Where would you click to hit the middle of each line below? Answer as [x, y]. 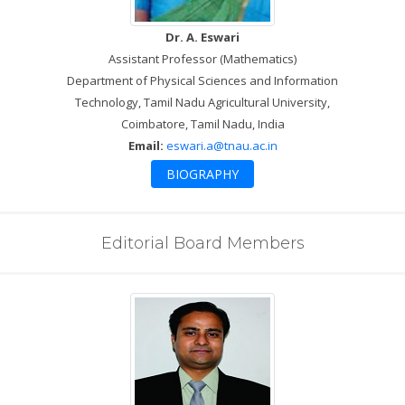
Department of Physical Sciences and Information [202, 80]
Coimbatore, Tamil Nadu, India [202, 123]
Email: [146, 145]
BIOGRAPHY [202, 174]
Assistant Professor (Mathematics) [202, 58]
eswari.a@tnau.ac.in [221, 145]
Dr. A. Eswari [202, 37]
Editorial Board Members [202, 243]
